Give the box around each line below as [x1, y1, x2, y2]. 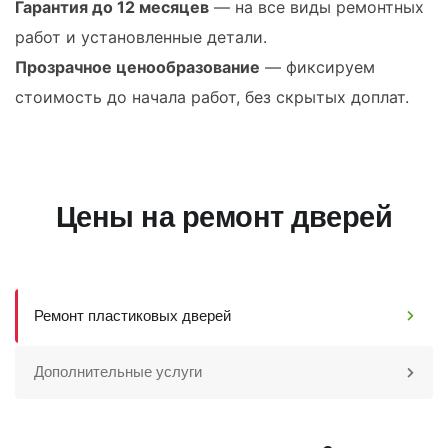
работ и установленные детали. [15, 27, 267, 47]
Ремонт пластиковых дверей [34, 305, 232, 325]
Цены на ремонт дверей [55, 199, 393, 234]
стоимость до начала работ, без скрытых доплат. [15, 87, 409, 107]
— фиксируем [260, 57, 375, 77]
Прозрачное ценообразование [15, 57, 260, 77]
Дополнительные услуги [34, 362, 203, 382]
